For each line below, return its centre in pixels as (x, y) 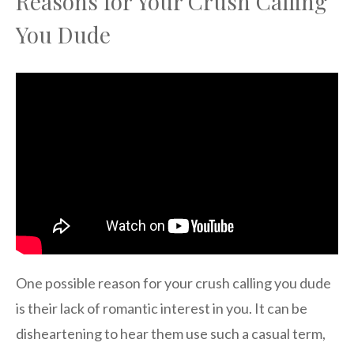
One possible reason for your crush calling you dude (173, 282)
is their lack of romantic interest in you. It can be (162, 308)
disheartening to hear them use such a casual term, (171, 333)
